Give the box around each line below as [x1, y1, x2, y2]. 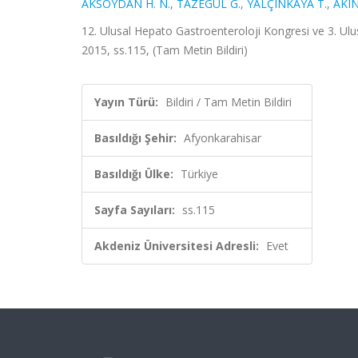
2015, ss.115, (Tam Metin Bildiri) [82, 42, 248, 58]
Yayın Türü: [94, 94, 158, 109]
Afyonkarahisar [184, 130, 261, 145]
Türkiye [181, 166, 218, 181]
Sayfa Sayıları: [94, 202, 175, 217]
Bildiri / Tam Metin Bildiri [165, 94, 292, 109]
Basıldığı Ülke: [94, 166, 173, 181]
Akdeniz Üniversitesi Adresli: [94, 238, 259, 253]
